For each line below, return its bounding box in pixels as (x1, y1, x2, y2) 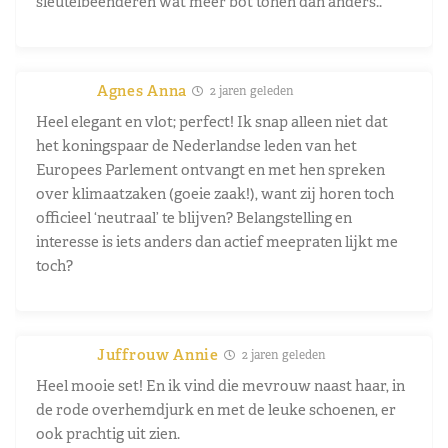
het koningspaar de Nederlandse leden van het (36, 135, 357, 155)
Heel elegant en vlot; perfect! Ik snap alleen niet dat (36, 111, 388, 131)
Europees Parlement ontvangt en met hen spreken (36, 159, 385, 179)
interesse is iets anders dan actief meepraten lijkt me (36, 231, 398, 251)
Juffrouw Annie (97, 344, 219, 364)
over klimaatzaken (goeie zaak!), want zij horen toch (36, 183, 394, 203)
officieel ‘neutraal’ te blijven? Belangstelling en (36, 207, 352, 227)
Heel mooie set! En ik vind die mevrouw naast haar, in (36, 375, 405, 395)
